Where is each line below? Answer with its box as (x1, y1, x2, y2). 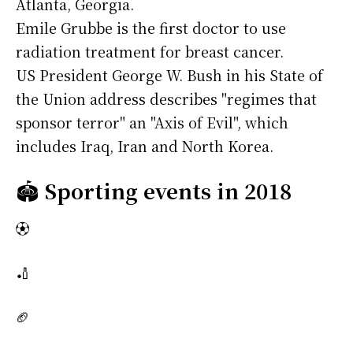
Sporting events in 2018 (45, 176, 292, 206)
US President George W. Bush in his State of (16, 65, 323, 86)
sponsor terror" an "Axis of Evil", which (16, 112, 288, 133)
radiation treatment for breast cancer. (16, 41, 284, 62)
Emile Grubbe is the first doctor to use (16, 17, 286, 39)
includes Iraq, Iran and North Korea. (16, 136, 273, 157)
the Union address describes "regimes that (16, 88, 317, 110)
